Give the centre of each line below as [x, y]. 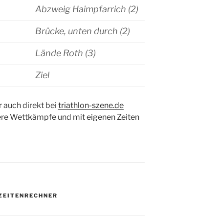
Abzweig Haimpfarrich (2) [87, 9]
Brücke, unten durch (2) [83, 31]
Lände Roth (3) [66, 53]
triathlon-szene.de [91, 106]
